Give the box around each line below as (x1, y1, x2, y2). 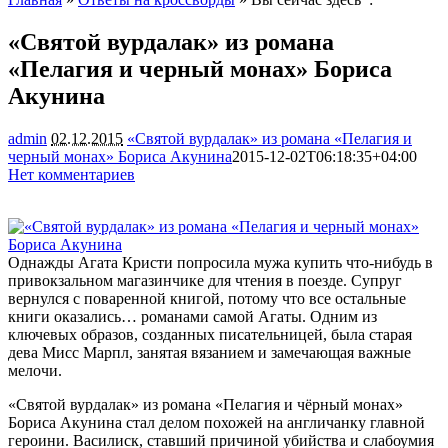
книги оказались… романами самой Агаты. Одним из (8, 307, 377, 325)
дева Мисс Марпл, (8, 343, 137, 361)
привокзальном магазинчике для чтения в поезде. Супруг (8, 271, 402, 289)
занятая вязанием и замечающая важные (137, 343, 411, 361)
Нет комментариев (8, 165, 135, 183)
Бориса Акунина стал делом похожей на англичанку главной (8, 413, 425, 431)
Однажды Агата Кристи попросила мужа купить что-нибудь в (8, 253, 433, 271)
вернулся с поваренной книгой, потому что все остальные (8, 289, 406, 307)
